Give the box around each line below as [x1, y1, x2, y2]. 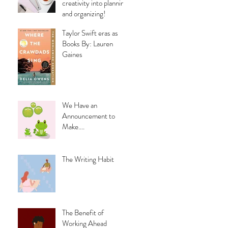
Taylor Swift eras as [62, 27, 118, 39]
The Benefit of [62, 207, 104, 218]
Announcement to [62, 110, 115, 122]
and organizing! [62, 8, 105, 19]
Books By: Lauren [62, 38, 113, 49]
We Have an [62, 100, 97, 111]
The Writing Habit [62, 154, 114, 165]
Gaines [62, 49, 82, 60]
